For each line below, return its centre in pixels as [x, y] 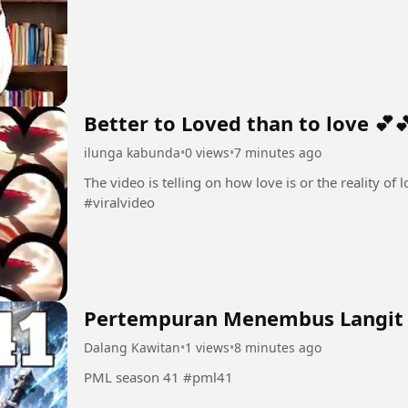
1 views [207, 347]
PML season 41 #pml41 [208, 377]
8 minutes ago [278, 347]
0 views [207, 153]
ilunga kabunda [132, 153]
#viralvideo [119, 203]
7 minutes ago [278, 153]
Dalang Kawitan [132, 347]
